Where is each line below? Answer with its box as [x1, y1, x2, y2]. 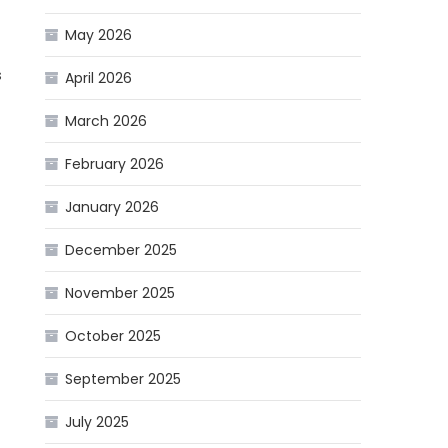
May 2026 [65, 25, 133, 46]
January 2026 [65, 197, 160, 218]
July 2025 [65, 412, 130, 433]
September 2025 [65, 369, 182, 390]
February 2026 [65, 154, 165, 175]
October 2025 [65, 326, 162, 347]
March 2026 [65, 111, 148, 132]
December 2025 [65, 240, 178, 261]
